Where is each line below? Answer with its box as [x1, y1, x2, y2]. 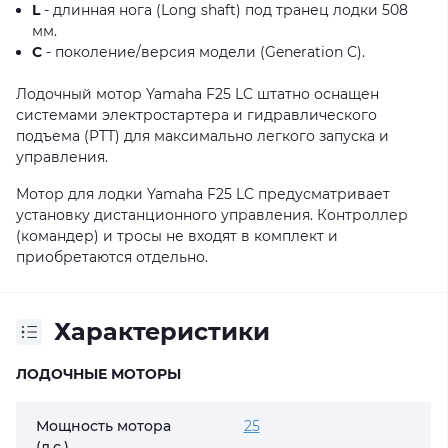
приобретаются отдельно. [16, 248, 208, 266]
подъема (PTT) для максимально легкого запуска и [16, 127, 389, 145]
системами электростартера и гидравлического [16, 106, 377, 124]
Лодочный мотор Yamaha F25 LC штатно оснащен [16, 85, 379, 103]
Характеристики [54, 317, 270, 346]
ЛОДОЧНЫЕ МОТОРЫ [16, 365, 181, 383]
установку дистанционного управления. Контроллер [16, 206, 408, 224]
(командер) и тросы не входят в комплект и [16, 227, 338, 245]
